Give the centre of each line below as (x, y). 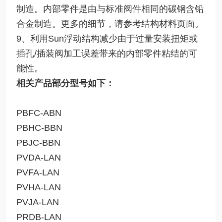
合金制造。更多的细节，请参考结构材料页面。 (110, 24)
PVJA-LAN (38, 202)
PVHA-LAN (39, 187)
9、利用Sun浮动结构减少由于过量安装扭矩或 (107, 38)
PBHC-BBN (41, 128)
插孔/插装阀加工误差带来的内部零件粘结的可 (107, 53)
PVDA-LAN (39, 157)
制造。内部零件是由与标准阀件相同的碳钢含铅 (110, 9)
